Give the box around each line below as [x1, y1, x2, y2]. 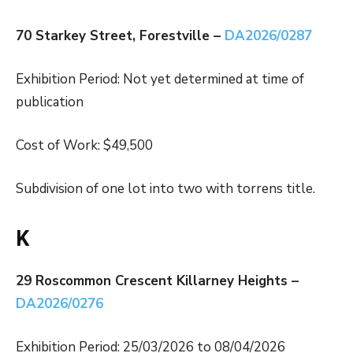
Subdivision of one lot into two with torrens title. [16, 180, 315, 199]
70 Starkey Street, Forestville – [16, 27, 225, 46]
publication [16, 93, 84, 112]
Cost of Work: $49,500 [16, 136, 153, 155]
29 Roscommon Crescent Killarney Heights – [16, 272, 299, 291]
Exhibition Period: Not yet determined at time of [16, 70, 304, 89]
